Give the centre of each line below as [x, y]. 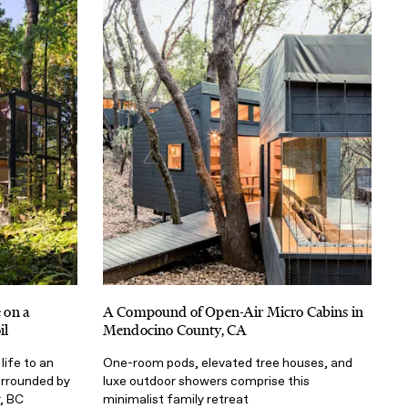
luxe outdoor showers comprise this [206, 382]
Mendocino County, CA [175, 331]
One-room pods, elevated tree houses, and [228, 363]
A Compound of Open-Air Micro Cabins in [234, 312]
